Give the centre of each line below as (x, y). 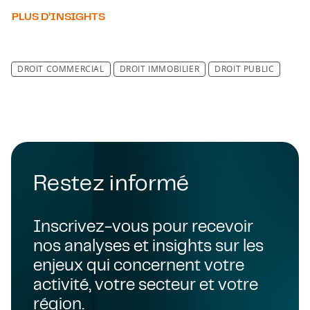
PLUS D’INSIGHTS (58, 16)
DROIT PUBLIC (245, 69)
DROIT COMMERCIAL (61, 69)
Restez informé (111, 182)
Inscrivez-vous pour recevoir (143, 226)
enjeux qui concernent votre (139, 265)
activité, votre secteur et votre (146, 284)
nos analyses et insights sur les (148, 245)
